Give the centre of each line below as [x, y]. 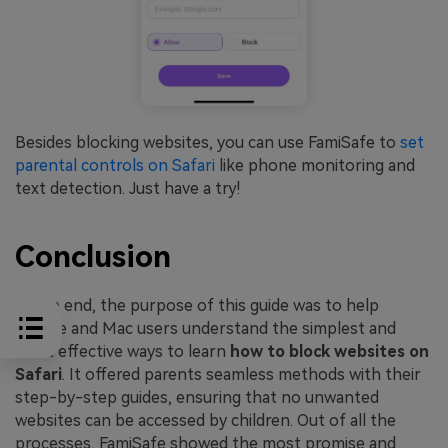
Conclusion [93, 256]
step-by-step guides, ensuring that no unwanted [197, 397]
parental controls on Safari [117, 166]
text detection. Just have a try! [127, 189]
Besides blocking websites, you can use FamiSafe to [207, 143]
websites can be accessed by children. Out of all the [205, 420]
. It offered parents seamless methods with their [241, 374]
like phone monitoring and [317, 166]
